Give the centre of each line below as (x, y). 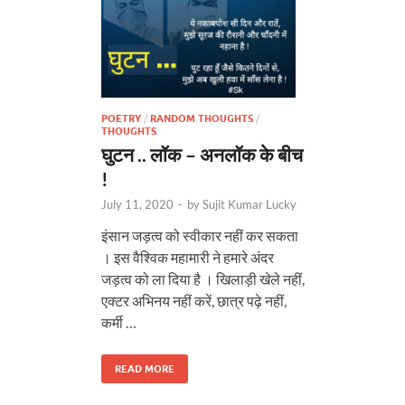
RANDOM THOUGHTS (202, 118)
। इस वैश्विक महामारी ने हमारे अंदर (188, 257)
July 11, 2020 (137, 204)
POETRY (121, 118)
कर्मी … (119, 322)
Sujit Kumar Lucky (250, 204)
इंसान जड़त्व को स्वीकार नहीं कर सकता (200, 235)
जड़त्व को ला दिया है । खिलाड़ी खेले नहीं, (203, 278)
